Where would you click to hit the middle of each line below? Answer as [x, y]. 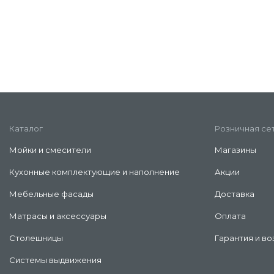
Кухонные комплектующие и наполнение [94, 172]
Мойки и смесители [50, 150]
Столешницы [36, 238]
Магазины [235, 150]
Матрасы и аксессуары [58, 216]
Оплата [230, 216]
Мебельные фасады [51, 194]
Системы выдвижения [55, 260]
